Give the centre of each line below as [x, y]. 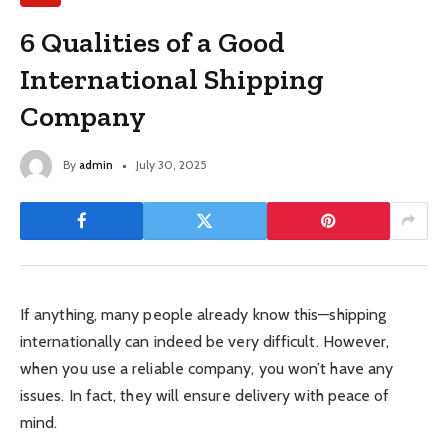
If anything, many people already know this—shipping [203, 314]
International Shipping [172, 78]
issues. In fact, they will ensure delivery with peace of [205, 395]
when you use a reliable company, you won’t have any [207, 368]
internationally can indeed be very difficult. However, [205, 341]
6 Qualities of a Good [153, 41]
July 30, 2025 [171, 164]
